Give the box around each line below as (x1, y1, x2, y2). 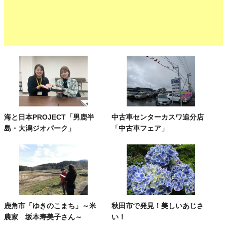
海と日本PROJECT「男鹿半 (4, 112, 94, 121)
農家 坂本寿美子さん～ (4, 212, 82, 221)
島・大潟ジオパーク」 (4, 124, 75, 132)
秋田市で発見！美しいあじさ (111, 201, 204, 210)
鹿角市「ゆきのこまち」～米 (4, 201, 96, 210)
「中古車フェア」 (111, 124, 169, 132)
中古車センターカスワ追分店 (111, 112, 204, 121)
